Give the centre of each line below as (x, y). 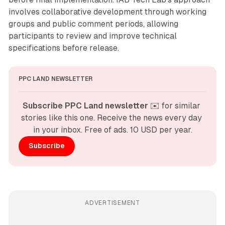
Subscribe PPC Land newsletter (85, 105)
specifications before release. (64, 48)
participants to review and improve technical (92, 36)
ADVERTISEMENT (113, 203)
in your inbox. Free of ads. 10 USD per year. (113, 130)
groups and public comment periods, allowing (93, 24)
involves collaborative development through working (107, 12)
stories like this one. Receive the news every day (111, 118)
